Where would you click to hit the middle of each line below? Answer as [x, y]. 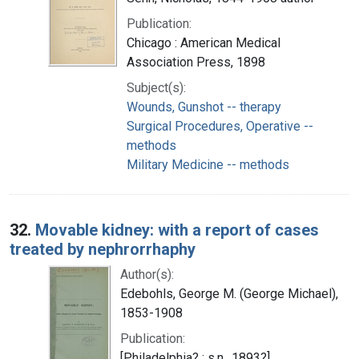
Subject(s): [156, 87]
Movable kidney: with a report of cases [177, 230]
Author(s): [147, 274]
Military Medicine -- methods [208, 164]
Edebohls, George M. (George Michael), [229, 293]
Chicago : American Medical [204, 42]
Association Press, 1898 [196, 62]
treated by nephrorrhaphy [103, 249]
